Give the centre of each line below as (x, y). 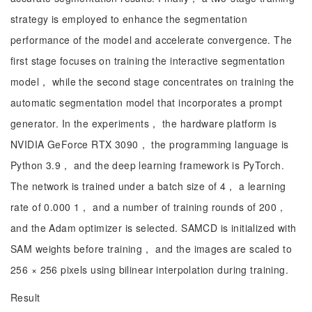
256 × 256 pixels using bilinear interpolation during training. (150, 270)
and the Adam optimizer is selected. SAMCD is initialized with (154, 228)
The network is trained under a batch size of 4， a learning (148, 186)
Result (25, 297)
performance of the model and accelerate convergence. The (151, 40)
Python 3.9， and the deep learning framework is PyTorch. (148, 165)
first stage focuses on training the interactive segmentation (148, 61)
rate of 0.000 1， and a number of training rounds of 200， (149, 207)
